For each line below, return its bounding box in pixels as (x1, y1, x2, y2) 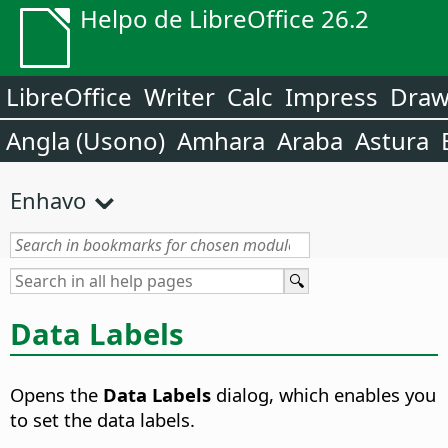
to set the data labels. (10, 407, 195, 433)
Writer (144, 80, 215, 113)
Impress (285, 80, 378, 113)
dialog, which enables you (216, 382, 436, 408)
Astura (355, 124, 429, 157)
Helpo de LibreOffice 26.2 (80, 2, 369, 35)
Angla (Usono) (6, 124, 165, 157)
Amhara (177, 124, 265, 157)
